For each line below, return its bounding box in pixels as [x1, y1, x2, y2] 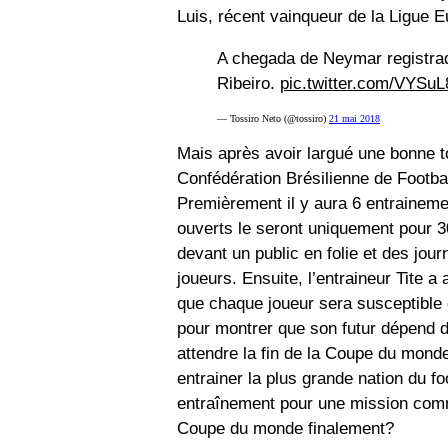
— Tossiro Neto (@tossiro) [217, 113, 329, 125]
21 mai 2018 [329, 113, 380, 125]
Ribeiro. [217, 74, 280, 94]
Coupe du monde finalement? [177, 419, 394, 439]
